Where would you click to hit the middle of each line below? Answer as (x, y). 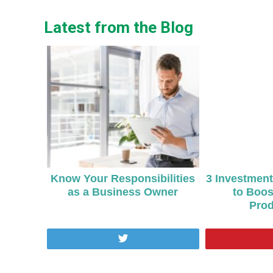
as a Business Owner (123, 192)
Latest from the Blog (119, 27)
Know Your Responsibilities (123, 178)
